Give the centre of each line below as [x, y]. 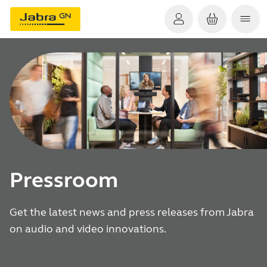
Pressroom [64, 180]
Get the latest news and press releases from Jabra [132, 212]
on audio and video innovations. [88, 229]
